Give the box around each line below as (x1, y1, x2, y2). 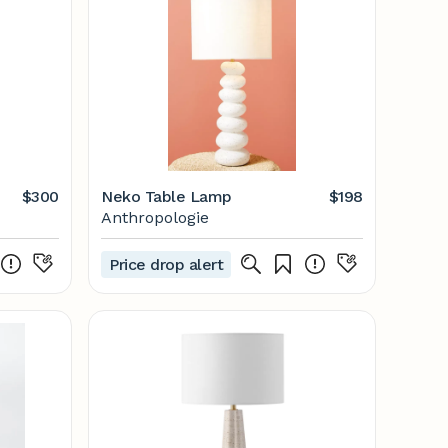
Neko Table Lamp (101, 187, 232, 206)
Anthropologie (101, 208, 209, 227)
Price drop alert (109, 254, 224, 274)
